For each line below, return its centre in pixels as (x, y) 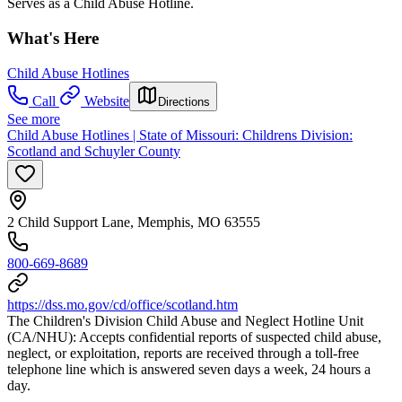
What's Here (53, 39)
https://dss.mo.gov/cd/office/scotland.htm (122, 304)
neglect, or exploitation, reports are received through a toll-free (183, 353)
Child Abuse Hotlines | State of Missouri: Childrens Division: (180, 135)
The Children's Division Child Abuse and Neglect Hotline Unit (185, 320)
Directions (184, 101)
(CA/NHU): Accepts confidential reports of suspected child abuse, (194, 336)
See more (34, 118)
